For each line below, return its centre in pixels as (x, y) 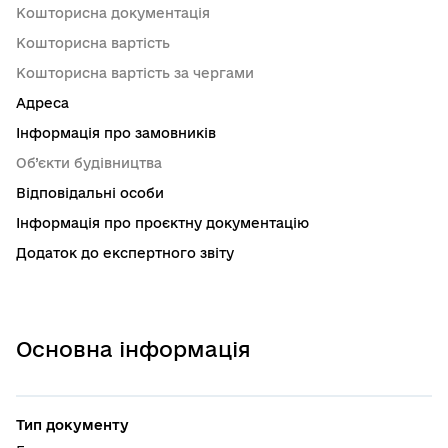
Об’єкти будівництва (89, 163)
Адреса (42, 103)
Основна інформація (133, 349)
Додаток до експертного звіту (125, 253)
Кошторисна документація (113, 13)
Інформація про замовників (116, 133)
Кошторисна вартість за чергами (135, 73)
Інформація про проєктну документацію (162, 223)
